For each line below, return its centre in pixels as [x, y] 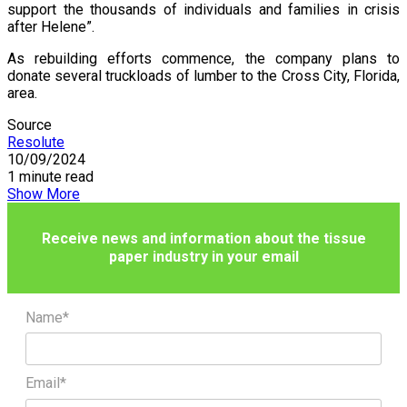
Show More [44, 194]
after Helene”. [51, 26]
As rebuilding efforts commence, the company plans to [203, 58]
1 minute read [50, 176]
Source [30, 124]
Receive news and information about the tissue [203, 238]
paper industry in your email [203, 256]
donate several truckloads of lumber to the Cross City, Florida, [203, 75]
